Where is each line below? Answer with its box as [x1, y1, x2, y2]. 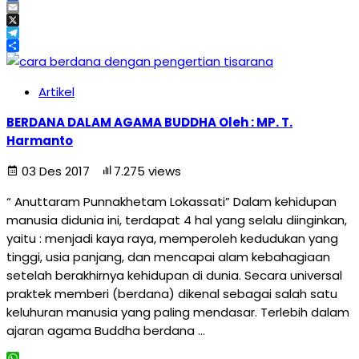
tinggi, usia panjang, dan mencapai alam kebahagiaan [6, 248, 330, 265]
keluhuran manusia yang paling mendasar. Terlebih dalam [6, 304, 349, 321]
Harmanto [6, 132, 73, 149]
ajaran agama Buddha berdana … [6, 322, 205, 339]
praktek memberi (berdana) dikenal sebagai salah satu [6, 285, 337, 302]
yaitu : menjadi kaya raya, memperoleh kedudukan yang [6, 230, 338, 247]
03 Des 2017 [18, 163, 93, 179]
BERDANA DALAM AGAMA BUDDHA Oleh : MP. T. [6, 114, 292, 131]
